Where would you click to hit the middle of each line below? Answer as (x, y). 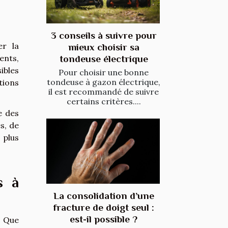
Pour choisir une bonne (104, 73)
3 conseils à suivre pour (104, 36)
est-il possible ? (104, 219)
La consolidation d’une (104, 195)
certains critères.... (104, 102)
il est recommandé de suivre (104, 92)
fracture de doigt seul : (104, 207)
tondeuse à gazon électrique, (104, 82)
